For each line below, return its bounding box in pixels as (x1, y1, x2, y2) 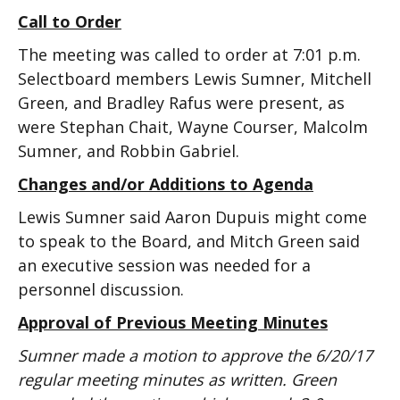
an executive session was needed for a (18, 254, 311, 276)
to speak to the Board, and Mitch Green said (18, 230, 360, 252)
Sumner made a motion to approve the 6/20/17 (18, 345, 372, 366)
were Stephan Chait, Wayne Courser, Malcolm (18, 116, 368, 137)
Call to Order (18, 11, 121, 32)
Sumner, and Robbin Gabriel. (18, 140, 239, 162)
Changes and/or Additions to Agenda (18, 173, 313, 195)
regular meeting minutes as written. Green (18, 369, 337, 390)
